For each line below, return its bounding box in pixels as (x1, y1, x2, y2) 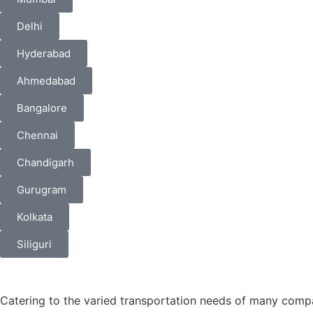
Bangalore (17, 101, 67, 115)
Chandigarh (17, 155, 74, 169)
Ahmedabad (17, 73, 75, 87)
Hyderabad (17, 46, 71, 60)
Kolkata (17, 210, 52, 224)
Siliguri (17, 237, 52, 251)
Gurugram (17, 182, 66, 196)
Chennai (17, 128, 58, 142)
